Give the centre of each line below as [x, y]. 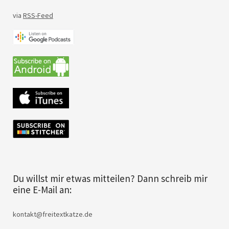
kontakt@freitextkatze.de [53, 214]
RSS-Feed [38, 15]
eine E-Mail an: [42, 189]
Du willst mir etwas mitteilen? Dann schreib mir [110, 178]
